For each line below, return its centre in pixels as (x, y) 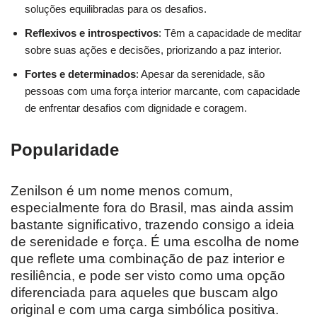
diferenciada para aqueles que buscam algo (144, 293)
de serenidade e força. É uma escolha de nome (155, 242)
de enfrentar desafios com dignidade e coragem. (136, 108)
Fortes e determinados (80, 74)
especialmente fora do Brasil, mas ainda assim (152, 208)
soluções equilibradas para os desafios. (116, 9)
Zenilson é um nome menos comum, (122, 191)
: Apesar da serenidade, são (200, 74)
